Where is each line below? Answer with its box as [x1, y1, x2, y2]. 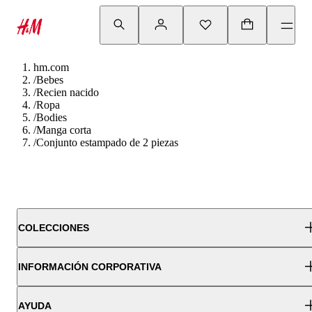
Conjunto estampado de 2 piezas [36, 136, 178, 148]
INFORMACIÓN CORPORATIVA [18, 261, 162, 272]
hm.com [33, 61, 69, 73]
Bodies [36, 111, 67, 123]
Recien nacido [36, 86, 99, 98]
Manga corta [36, 124, 91, 136]
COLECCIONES [18, 222, 89, 233]
